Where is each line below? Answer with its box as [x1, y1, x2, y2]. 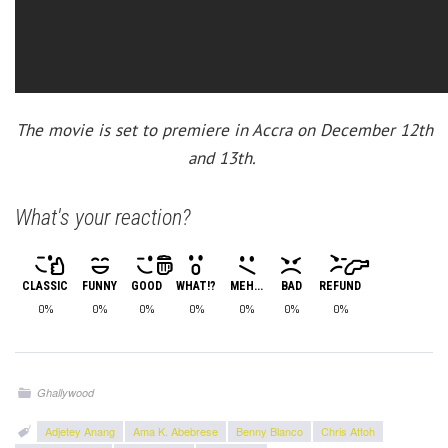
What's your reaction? [15, 205, 191, 231]
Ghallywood [37, 385, 95, 401]
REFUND [319, 279, 361, 294]
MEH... [230, 279, 263, 294]
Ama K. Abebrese [133, 423, 219, 440]
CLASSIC [22, 279, 68, 294]
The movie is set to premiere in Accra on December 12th [15, 119, 433, 142]
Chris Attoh [321, 423, 376, 440]
